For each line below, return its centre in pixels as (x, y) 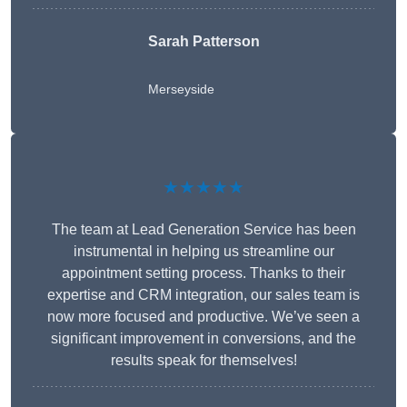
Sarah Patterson (203, 42)
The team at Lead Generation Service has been (203, 230)
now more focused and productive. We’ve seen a (203, 317)
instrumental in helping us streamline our (203, 252)
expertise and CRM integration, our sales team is (203, 295)
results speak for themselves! (203, 361)
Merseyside (181, 89)
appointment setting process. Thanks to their (203, 273)
